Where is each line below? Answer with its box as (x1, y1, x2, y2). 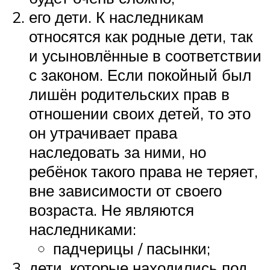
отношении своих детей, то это (29, 104, 251, 124)
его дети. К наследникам (29, 7, 204, 27)
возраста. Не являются (29, 200, 194, 220)
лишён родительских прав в (29, 84, 230, 104)
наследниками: (29, 219, 136, 239)
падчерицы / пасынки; (53, 239, 210, 259)
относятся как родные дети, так (29, 27, 253, 46)
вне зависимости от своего (29, 181, 222, 201)
